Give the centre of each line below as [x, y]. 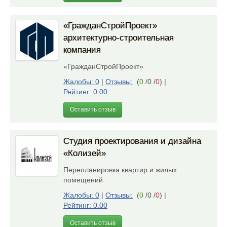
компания [82, 50]
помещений [85, 180]
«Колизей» [85, 153]
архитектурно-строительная [119, 38]
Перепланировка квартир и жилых [120, 170]
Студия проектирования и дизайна [132, 141]
